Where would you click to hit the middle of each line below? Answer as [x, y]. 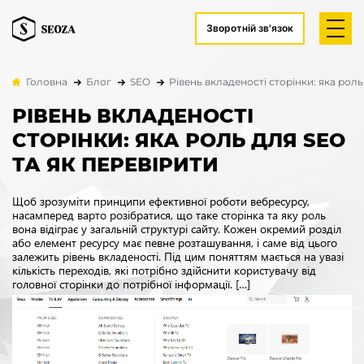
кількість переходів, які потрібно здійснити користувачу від [164, 270]
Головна [47, 82]
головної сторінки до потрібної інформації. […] [131, 284]
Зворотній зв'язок [249, 28]
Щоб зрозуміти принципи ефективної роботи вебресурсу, [161, 201]
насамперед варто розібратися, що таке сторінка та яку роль [169, 215]
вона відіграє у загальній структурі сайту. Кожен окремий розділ [177, 229]
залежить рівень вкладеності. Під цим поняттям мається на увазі [178, 256]
